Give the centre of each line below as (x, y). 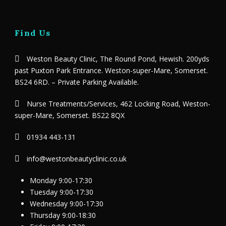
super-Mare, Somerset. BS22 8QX (70, 115)
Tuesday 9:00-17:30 (62, 192)
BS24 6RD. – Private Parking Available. (77, 82)
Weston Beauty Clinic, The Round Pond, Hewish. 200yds (117, 59)
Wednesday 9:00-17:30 (67, 203)
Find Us (33, 33)
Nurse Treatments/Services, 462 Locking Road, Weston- (118, 103)
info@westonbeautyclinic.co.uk (76, 158)
